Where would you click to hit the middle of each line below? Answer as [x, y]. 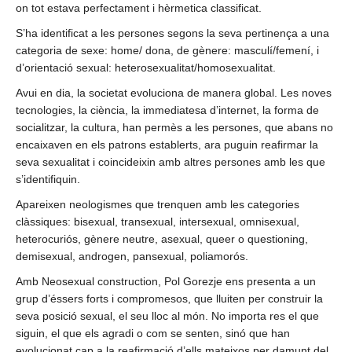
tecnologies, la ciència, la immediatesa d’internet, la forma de [167, 110]
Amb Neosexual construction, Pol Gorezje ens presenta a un [166, 281]
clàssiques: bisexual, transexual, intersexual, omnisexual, [158, 221]
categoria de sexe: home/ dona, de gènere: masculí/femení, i [167, 50]
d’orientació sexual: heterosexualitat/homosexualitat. [146, 67]
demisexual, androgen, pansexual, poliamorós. [132, 256]
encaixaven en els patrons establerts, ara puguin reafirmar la [167, 144]
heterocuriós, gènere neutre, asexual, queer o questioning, [162, 238]
